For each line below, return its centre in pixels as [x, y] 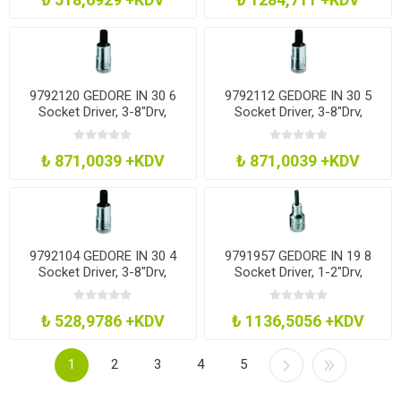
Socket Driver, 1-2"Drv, [298, 273]
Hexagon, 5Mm [299, 128]
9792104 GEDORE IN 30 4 [102, 256]
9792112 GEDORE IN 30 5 [299, 95]
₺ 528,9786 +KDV [102, 321]
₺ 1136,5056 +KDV [299, 321]
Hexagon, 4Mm [102, 289]
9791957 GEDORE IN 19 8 [299, 256]
